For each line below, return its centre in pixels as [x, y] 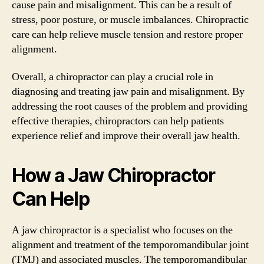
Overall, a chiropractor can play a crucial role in [113, 77]
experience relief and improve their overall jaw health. [126, 136]
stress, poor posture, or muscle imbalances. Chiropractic [130, 19]
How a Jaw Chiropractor [113, 175]
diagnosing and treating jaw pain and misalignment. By [128, 92]
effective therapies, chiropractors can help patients [118, 121]
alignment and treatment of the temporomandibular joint [130, 245]
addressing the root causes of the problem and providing [130, 106]
